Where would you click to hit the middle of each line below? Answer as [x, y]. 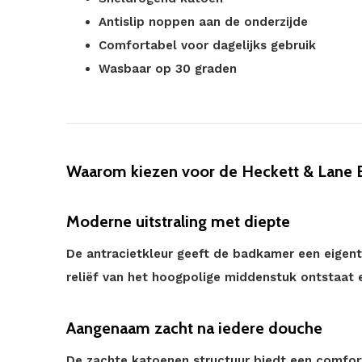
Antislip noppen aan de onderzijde [203, 22]
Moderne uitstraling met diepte [178, 221]
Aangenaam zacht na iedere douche [194, 328]
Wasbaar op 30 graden [168, 69]
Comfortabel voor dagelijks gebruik [207, 45]
